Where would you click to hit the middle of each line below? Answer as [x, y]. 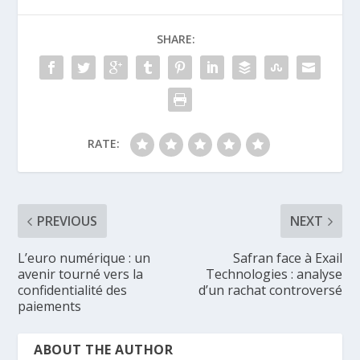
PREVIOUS [67, 221]
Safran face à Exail [287, 258]
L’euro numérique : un [84, 258]
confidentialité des [73, 290]
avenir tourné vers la [81, 274]
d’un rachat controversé [270, 290]
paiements [50, 307]
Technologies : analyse [274, 274]
